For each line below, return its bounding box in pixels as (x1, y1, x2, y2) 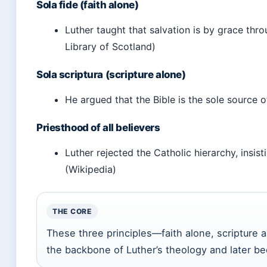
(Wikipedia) (65, 163, 116, 175)
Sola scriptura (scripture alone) (36, 69, 186, 80)
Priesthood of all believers (36, 122, 160, 133)
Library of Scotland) (65, 41, 156, 52)
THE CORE (52, 207, 92, 216)
